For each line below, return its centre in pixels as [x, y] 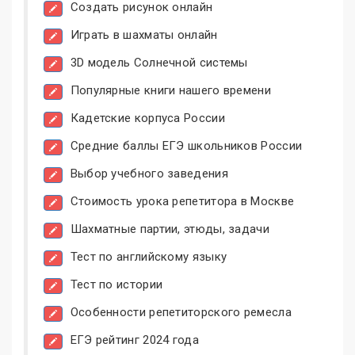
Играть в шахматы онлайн [144, 35]
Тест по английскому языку [149, 257]
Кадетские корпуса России [147, 118]
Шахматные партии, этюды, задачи [170, 229]
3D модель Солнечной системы [159, 63]
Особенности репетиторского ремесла [181, 313]
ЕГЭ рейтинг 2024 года [134, 340]
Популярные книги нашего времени [170, 91]
